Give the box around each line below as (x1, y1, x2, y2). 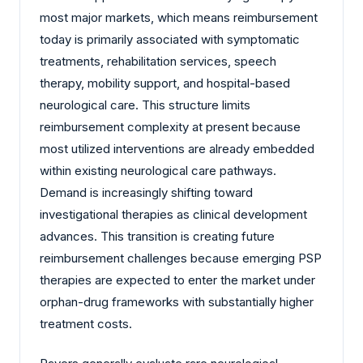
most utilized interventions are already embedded (40, 140, 314, 156)
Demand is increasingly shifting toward (40, 184, 253, 200)
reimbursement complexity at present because (40, 118, 301, 135)
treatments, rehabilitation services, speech (40, 53, 276, 69)
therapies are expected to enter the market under (40, 271, 315, 288)
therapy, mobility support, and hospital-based (40, 75, 290, 91)
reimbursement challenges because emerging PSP (40, 250, 322, 266)
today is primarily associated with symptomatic (40, 31, 300, 47)
